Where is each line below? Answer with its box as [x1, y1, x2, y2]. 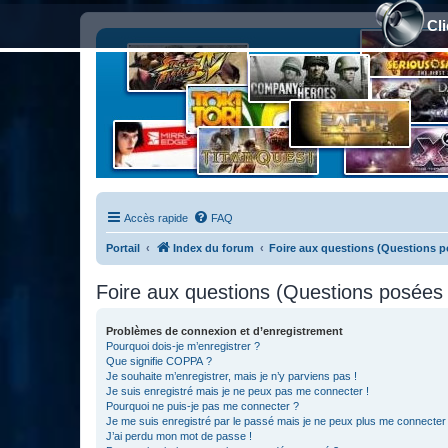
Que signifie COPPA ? [106, 355, 212, 367]
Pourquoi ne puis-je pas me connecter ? [106, 400, 299, 412]
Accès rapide [124, 212, 188, 224]
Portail [106, 242, 140, 254]
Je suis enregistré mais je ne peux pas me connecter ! [106, 385, 369, 397]
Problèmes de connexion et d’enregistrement [106, 325, 343, 337]
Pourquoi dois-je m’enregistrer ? [106, 340, 260, 352]
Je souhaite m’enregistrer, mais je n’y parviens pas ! [106, 370, 357, 382]
